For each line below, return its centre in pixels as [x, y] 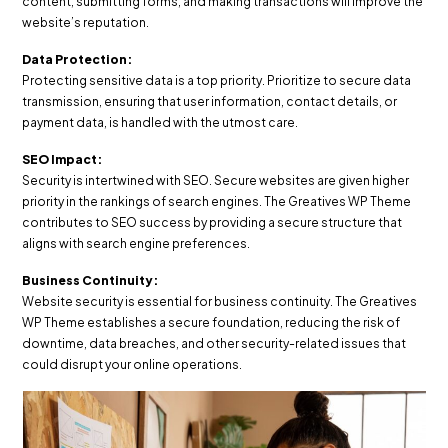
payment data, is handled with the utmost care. [160, 123]
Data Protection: [77, 60]
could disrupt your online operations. [132, 365]
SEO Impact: [62, 160]
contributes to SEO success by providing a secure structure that [212, 223]
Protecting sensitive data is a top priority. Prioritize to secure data [217, 81]
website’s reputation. [87, 23]
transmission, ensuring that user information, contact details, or [210, 102]
